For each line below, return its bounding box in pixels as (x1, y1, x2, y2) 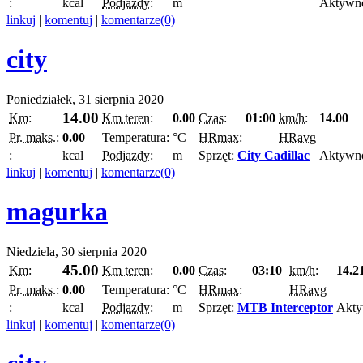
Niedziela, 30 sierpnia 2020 (6, 244, 147, 258)
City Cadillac (237, 147, 310, 162)
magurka (6, 197, 108, 227)
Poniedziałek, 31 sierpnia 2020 (6, 92, 164, 106)
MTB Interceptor (237, 300, 333, 314)
